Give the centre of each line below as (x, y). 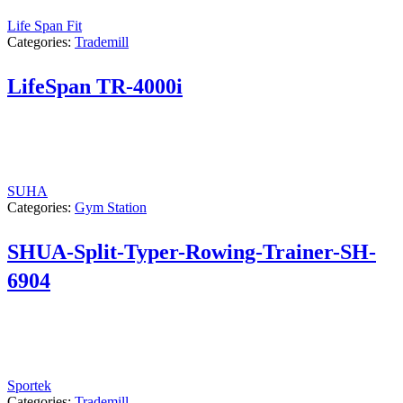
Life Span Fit (45, 25)
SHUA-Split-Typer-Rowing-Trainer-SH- (192, 251)
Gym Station (111, 207)
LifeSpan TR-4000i (95, 86)
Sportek (29, 385)
